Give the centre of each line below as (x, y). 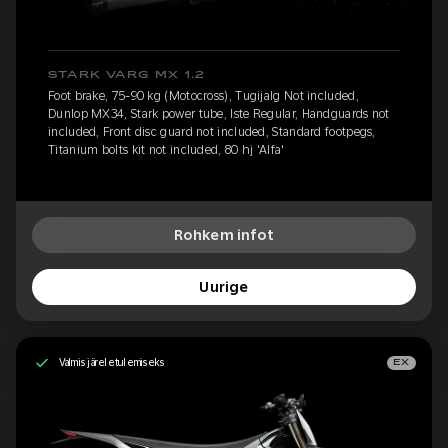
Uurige (224, 286)
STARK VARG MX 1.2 (127, 74)
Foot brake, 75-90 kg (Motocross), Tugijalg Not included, (203, 95)
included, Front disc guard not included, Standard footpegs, (212, 131)
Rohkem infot (224, 234)
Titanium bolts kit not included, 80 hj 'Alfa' (166, 149)
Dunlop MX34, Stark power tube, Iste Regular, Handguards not (219, 113)
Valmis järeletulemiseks (111, 362)
